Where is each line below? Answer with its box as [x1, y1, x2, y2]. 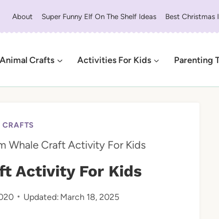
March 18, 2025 [60, 191, 120, 202]
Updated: [23, 191, 59, 202]
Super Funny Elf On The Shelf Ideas [42, 12, 156, 21]
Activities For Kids [77, 54, 151, 66]
